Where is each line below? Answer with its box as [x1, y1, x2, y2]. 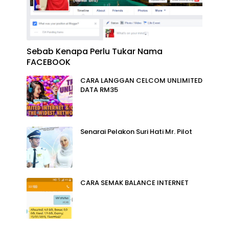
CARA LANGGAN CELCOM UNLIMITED [80, 75, 202, 85]
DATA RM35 [80, 84, 118, 95]
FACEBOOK [27, 56, 71, 68]
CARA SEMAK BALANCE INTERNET [80, 177, 189, 188]
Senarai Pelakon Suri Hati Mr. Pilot [80, 126, 192, 136]
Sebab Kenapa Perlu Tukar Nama [27, 45, 163, 57]
